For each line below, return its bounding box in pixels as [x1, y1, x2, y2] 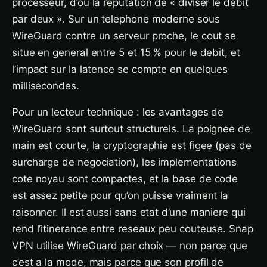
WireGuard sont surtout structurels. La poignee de [12, 123, 250, 135]
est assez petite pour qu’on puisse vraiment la [12, 190, 229, 201]
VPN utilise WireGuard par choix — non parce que [12, 240, 248, 252]
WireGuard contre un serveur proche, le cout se [12, 30, 237, 42]
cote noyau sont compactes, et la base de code [12, 173, 238, 185]
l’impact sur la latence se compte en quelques [12, 63, 228, 75]
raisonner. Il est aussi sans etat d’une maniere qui [12, 206, 246, 218]
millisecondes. [12, 80, 79, 92]
